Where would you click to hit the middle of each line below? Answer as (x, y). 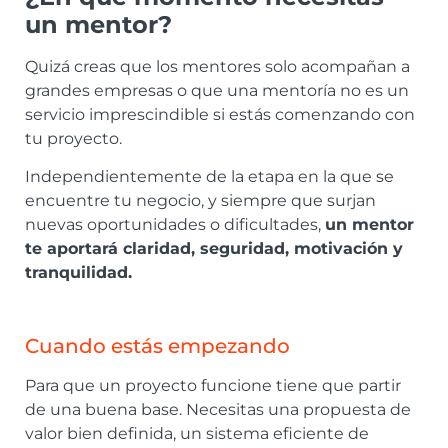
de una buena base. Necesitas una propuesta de (218, 410)
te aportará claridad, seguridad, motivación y (214, 249)
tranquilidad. (78, 273)
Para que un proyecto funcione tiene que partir (213, 386)
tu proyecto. (73, 138)
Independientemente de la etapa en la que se (209, 177)
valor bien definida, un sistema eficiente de (197, 434)
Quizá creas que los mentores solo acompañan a (217, 66)
